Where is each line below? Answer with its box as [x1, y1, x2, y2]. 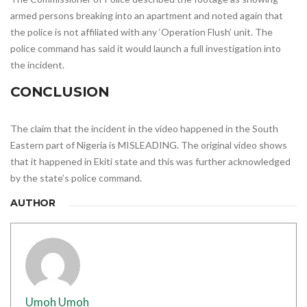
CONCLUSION [10, 83, 110, 100]
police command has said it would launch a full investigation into [10, 42, 281, 54]
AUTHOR [10, 196, 56, 209]
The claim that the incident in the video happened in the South [10, 122, 278, 134]
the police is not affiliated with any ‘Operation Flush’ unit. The [10, 25, 273, 38]
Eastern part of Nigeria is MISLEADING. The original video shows [10, 138, 287, 151]
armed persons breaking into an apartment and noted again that [10, 9, 283, 21]
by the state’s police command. [10, 171, 142, 184]
